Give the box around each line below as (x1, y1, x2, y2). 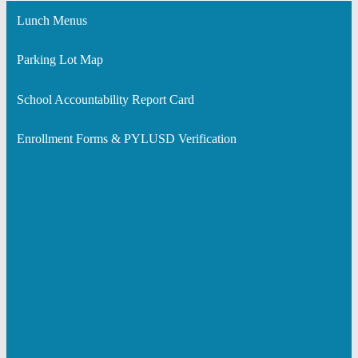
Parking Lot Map (16, 53, 103, 67)
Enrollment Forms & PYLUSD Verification (16, 132, 237, 146)
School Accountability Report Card (16, 92, 194, 106)
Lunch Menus (16, 13, 87, 27)
